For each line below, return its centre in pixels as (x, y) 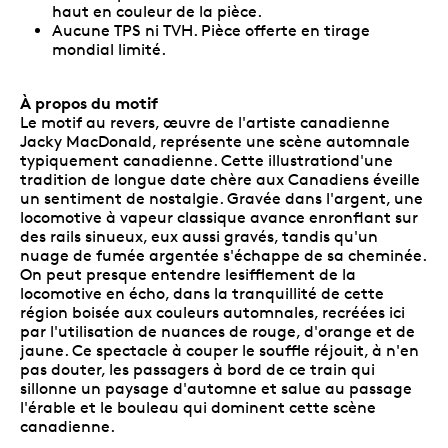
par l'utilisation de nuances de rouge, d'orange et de (217, 331)
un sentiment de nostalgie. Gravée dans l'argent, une (221, 198)
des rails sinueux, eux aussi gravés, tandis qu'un (199, 236)
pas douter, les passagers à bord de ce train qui (197, 369)
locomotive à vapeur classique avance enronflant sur (219, 217)
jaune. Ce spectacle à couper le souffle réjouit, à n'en (219, 350)
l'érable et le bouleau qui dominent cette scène (198, 407)
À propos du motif (89, 102)
